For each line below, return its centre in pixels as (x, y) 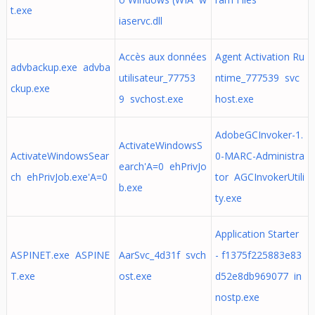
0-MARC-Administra (259, 156)
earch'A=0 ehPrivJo (162, 166)
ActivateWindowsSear (59, 156)
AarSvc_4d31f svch (162, 255)
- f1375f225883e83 (258, 255)
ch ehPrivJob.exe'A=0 (59, 177)
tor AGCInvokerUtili (259, 177)
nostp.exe (237, 297)
